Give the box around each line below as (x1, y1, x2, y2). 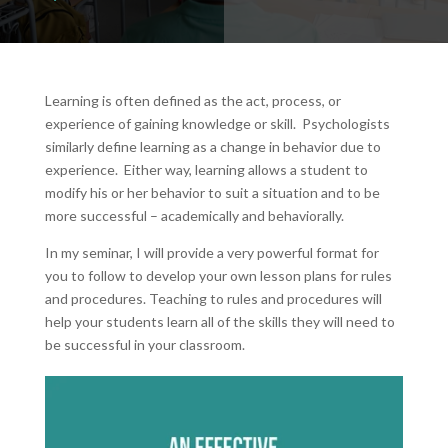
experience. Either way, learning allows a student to (44, 161, 368, 178)
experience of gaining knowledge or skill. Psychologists (44, 115, 390, 132)
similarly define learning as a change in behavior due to (44, 138, 381, 155)
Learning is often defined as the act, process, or (44, 92, 341, 109)
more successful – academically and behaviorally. (44, 207, 344, 224)
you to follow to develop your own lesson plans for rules (44, 267, 392, 284)
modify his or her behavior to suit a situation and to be (44, 184, 380, 201)
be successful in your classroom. (44, 336, 245, 353)
